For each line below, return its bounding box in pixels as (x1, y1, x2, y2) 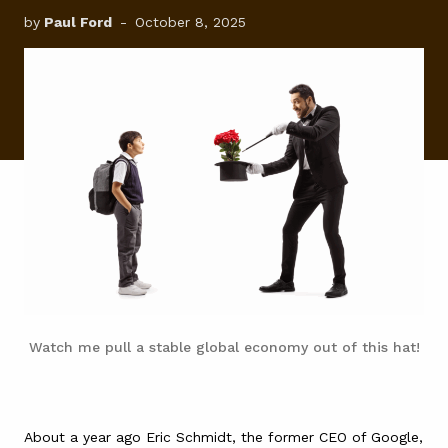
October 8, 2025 (135, 14, 246, 30)
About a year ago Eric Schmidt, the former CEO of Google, (24, 428, 423, 445)
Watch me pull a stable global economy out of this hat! (28, 338, 420, 355)
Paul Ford (44, 14, 112, 30)
